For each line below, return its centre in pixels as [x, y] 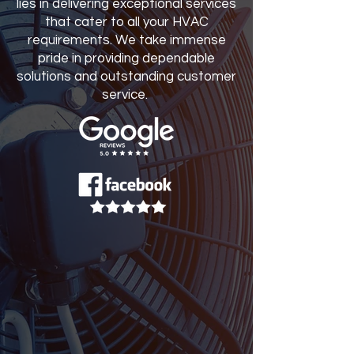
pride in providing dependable [126, 58]
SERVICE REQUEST [122, 268]
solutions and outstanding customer [126, 77]
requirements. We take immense [126, 40]
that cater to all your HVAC [126, 22]
